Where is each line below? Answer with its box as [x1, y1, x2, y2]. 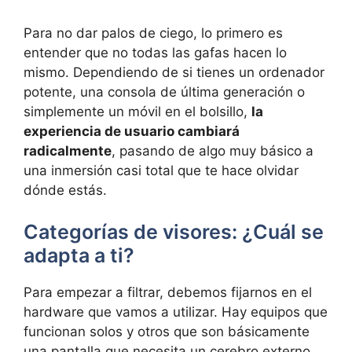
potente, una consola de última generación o [24, 83, 305, 100]
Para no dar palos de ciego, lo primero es [24, 24, 283, 41]
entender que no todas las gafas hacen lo [24, 44, 287, 60]
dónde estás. [24, 181, 107, 198]
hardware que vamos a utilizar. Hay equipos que [24, 304, 328, 321]
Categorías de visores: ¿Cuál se [24, 220, 324, 244]
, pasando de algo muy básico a [112, 142, 313, 159]
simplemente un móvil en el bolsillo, [24, 103, 251, 119]
